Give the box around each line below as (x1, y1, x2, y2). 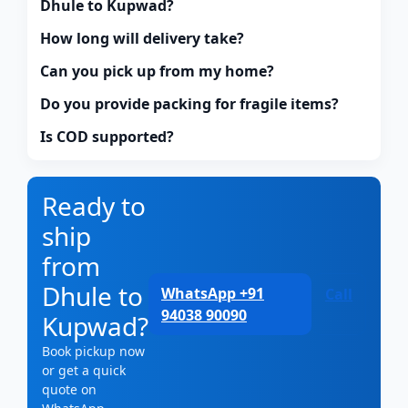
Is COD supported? (40, 126, 174, 147)
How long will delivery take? (40, 27, 244, 48)
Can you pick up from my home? (40, 60, 274, 81)
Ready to (42, 188, 146, 223)
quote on (42, 380, 97, 398)
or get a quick (42, 361, 126, 379)
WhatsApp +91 (161, 283, 264, 304)
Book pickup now (42, 342, 145, 360)
